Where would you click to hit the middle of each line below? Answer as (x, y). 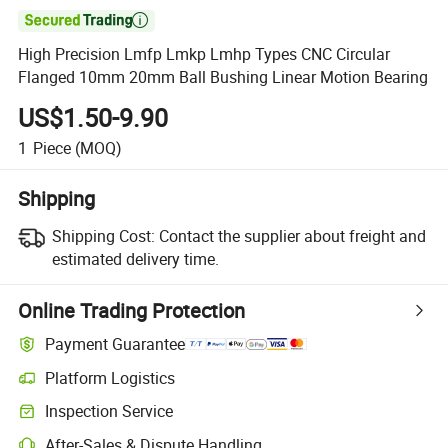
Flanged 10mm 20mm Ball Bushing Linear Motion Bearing (223, 77)
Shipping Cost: (103, 235)
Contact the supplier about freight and (292, 235)
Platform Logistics (110, 377)
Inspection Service (109, 411)
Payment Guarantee (115, 344)
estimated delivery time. (135, 258)
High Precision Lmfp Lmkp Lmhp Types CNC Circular (204, 54)
